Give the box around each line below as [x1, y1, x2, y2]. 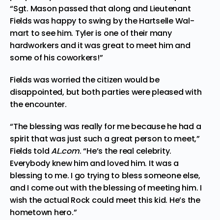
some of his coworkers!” [10, 52, 103, 63]
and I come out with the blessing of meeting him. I [10, 182, 202, 193]
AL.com [49, 145, 80, 157]
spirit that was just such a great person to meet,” [10, 133, 200, 144]
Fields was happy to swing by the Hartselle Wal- [10, 15, 194, 27]
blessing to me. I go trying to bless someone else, [10, 170, 201, 181]
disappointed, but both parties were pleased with [10, 86, 202, 98]
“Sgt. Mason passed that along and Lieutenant [10, 3, 191, 14]
